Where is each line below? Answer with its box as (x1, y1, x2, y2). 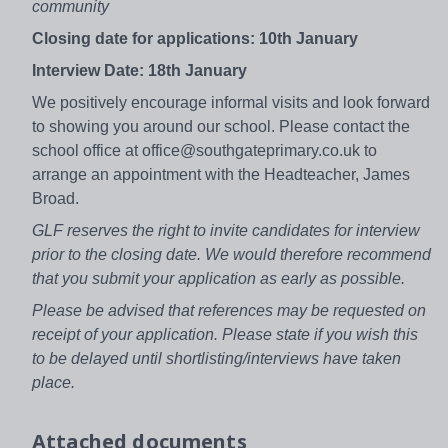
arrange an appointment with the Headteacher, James (32, 165, 410, 183)
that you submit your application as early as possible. (32, 269, 405, 287)
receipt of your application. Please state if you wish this (32, 325, 418, 343)
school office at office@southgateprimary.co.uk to (32, 141, 377, 159)
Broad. (32, 189, 79, 207)
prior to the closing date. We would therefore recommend (32, 245, 431, 263)
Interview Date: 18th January (32, 61, 251, 79)
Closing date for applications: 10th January (32, 29, 358, 47)
